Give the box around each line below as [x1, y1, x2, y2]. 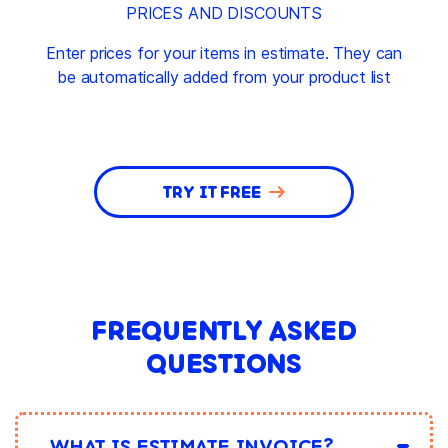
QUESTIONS [146, 345, 302, 380]
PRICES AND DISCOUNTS [126, 3, 322, 24]
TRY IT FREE [163, 181, 261, 202]
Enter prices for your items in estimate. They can [45, 43, 403, 64]
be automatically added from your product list [57, 67, 391, 88]
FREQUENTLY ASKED [91, 312, 357, 347]
